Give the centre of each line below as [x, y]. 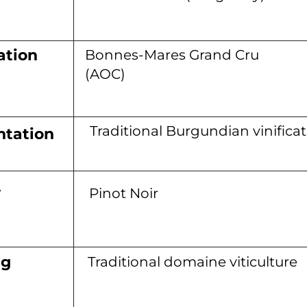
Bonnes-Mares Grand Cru [172, 55]
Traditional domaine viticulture [193, 262]
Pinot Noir [124, 193]
